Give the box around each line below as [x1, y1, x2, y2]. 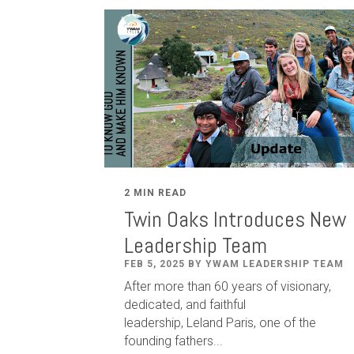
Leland [186, 314, 226, 330]
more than [154, 278, 214, 294]
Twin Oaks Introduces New [124, 205, 346, 233]
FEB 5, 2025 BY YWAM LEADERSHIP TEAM [124, 258, 344, 269]
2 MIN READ [124, 186, 186, 198]
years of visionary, [228, 278, 331, 294]
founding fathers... [124, 333, 223, 348]
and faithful [183, 296, 246, 312]
